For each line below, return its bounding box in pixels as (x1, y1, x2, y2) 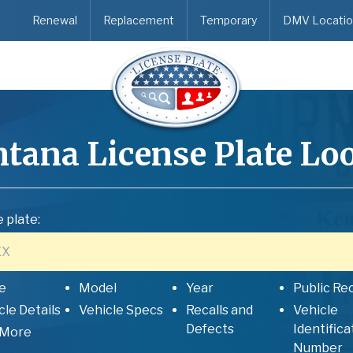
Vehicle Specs (79, 303, 163, 318)
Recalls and (186, 303, 253, 318)
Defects (186, 321, 234, 336)
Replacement (103, 13, 174, 27)
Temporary (200, 13, 257, 27)
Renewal (32, 13, 77, 27)
